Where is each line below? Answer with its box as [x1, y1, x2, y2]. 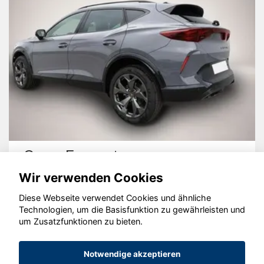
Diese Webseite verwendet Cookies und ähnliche [19, 193, 211, 203]
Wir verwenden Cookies [19, 170, 163, 185]
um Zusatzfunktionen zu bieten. [19, 216, 143, 227]
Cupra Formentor [24, 147, 130, 163]
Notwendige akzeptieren [84, 249, 180, 259]
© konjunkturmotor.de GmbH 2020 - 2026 [47, 216, 217, 227]
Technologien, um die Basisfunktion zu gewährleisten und [19, 204, 245, 215]
